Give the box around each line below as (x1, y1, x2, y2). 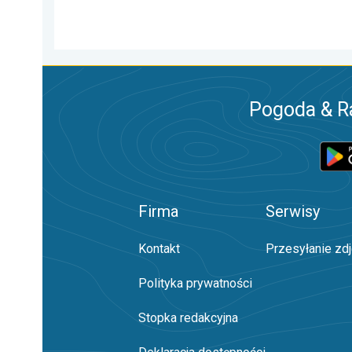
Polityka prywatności (138, 276, 252, 291)
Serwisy (266, 202, 320, 221)
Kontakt (138, 241, 180, 256)
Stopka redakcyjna (138, 310, 238, 325)
